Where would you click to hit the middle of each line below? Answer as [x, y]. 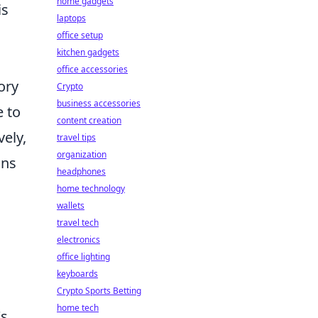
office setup [80, 35]
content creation [89, 120]
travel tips [76, 137]
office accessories [92, 69]
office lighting [83, 257]
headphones [81, 171]
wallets [71, 205]
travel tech [78, 223]
